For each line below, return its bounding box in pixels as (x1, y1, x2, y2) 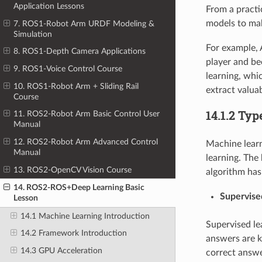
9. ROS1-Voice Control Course (13, 64, 123, 74)
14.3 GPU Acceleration (20, 246, 102, 256)
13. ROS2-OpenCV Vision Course (13, 165, 132, 174)
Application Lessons (13, 2, 85, 11)
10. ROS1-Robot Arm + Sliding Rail (13, 81, 139, 91)
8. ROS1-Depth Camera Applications (13, 47, 146, 56)
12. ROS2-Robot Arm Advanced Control (13, 137, 158, 146)
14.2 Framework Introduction (20, 229, 127, 238)
